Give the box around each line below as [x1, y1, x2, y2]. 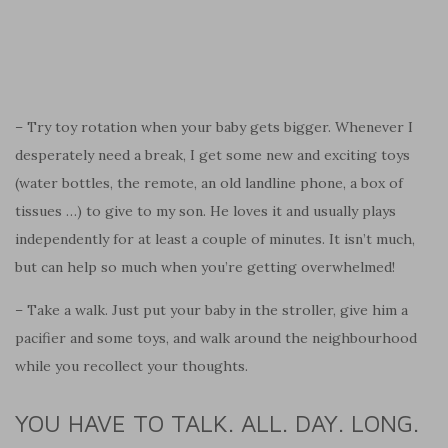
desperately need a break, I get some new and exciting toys [15, 145, 410, 164]
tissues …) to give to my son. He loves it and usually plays [15, 201, 396, 220]
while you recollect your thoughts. [15, 356, 248, 375]
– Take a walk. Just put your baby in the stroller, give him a [15, 300, 408, 319]
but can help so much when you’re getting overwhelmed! [15, 257, 395, 276]
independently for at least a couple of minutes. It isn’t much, [15, 229, 415, 248]
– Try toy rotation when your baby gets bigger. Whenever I [15, 117, 413, 136]
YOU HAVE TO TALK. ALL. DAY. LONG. [15, 408, 419, 437]
